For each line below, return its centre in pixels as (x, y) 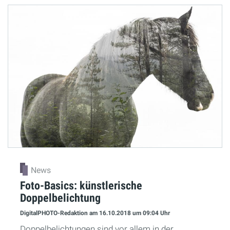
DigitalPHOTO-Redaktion (55, 213)
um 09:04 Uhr (151, 213)
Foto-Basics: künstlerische (81, 185)
